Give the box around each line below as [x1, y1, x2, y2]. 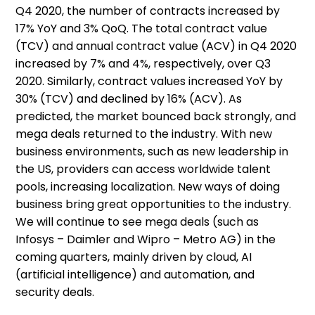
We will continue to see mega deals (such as [15, 214, 259, 230]
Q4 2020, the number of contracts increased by [15, 3, 281, 19]
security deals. [15, 284, 95, 300]
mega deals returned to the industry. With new [15, 126, 273, 142]
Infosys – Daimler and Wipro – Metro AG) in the [15, 231, 276, 247]
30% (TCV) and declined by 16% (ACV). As [15, 91, 243, 107]
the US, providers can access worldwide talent [15, 161, 271, 177]
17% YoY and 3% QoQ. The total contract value [15, 20, 268, 37]
